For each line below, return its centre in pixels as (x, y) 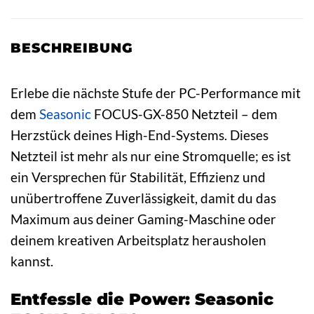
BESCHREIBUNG (72, 47)
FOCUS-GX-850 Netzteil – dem (184, 114)
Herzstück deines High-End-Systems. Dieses (139, 135)
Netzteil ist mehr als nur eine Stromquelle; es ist (151, 156)
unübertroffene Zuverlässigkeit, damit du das (143, 198)
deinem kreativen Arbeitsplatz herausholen (138, 240)
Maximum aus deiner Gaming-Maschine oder (143, 219)
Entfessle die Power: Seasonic (142, 299)
